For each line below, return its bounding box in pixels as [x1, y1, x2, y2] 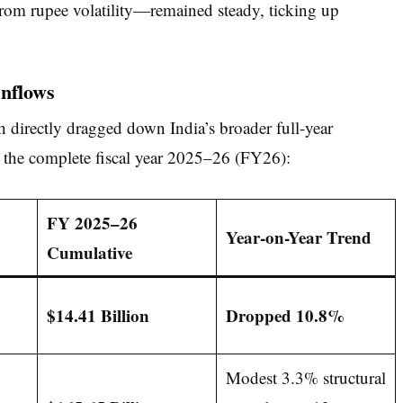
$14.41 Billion [46, 303, 149, 328]
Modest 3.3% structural [225, 366, 386, 390]
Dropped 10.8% [225, 303, 345, 328]
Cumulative [46, 240, 132, 265]
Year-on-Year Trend [225, 225, 372, 250]
